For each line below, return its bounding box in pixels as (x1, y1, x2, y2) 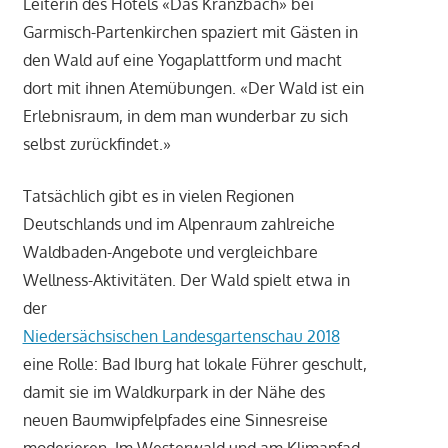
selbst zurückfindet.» (22, 134, 171, 155)
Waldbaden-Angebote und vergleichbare (22, 242, 318, 263)
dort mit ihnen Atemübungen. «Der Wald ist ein (22, 78, 364, 99)
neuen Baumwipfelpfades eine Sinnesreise (22, 410, 328, 431)
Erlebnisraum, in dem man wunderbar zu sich (22, 106, 348, 127)
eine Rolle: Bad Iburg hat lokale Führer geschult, (22, 354, 367, 375)
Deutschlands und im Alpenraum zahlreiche (22, 214, 335, 235)
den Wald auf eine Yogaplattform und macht (22, 50, 342, 71)
